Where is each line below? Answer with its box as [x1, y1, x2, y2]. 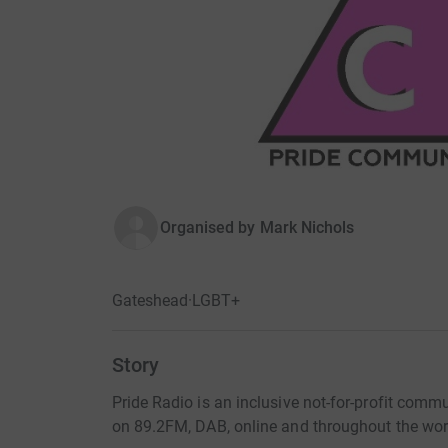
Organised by [159, 218, 256, 238]
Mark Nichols [259, 218, 355, 238]
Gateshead [111, 291, 188, 311]
